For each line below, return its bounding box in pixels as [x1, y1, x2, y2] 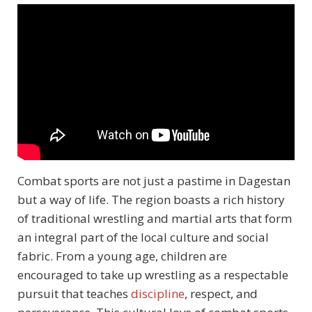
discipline [131, 286, 185, 302]
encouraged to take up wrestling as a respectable [17, 267, 288, 283]
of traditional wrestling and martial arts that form [17, 210, 292, 227]
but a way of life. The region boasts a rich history [17, 192, 285, 208]
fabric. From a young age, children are [17, 248, 227, 265]
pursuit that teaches [17, 286, 131, 302]
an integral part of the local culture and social [17, 229, 269, 246]
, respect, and [185, 286, 258, 302]
